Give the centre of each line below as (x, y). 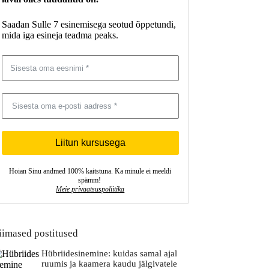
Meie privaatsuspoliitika (90, 189)
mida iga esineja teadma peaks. (60, 35)
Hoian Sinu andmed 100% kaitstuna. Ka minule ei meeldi (90, 171)
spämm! (90, 180)
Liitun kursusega (90, 142)
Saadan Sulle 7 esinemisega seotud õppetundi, (89, 24)
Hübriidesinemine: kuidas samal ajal (109, 253)
